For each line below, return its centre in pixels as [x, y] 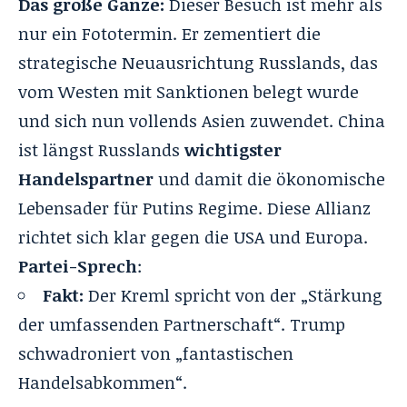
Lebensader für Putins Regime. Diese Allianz [194, 208]
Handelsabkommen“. [103, 382]
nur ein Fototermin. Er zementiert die [169, 33]
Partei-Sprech [78, 266]
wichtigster [233, 149]
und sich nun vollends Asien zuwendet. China [202, 120]
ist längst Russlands [101, 149]
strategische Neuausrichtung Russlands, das [198, 62]
